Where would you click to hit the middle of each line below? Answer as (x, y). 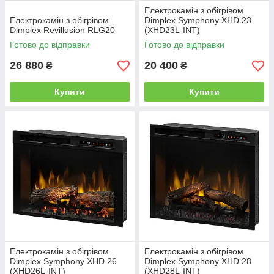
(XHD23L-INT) (172, 30)
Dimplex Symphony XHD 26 (63, 261)
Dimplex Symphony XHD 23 (198, 20)
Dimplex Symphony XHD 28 (198, 261)
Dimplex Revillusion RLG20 (62, 30)
